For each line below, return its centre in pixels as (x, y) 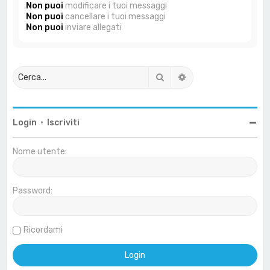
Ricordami (43, 230)
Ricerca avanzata (222, 77)
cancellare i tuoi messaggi (115, 16)
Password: (33, 190)
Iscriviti (64, 122)
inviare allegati (93, 27)
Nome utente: (40, 151)
